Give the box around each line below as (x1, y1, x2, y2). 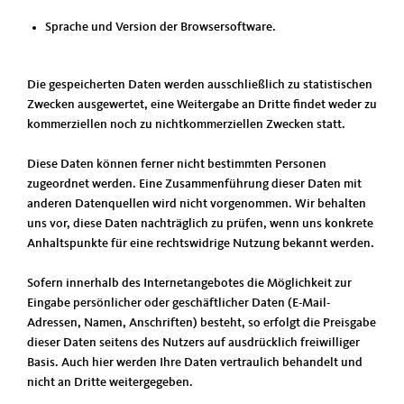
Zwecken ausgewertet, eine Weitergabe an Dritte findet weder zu (27, 98, 377, 111)
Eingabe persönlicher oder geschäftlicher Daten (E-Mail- (27, 297, 330, 309)
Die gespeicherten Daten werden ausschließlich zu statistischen (27, 78, 372, 91)
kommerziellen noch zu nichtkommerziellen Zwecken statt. (27, 118, 345, 131)
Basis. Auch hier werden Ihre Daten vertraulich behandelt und (27, 356, 363, 369)
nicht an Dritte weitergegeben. (27, 376, 193, 389)
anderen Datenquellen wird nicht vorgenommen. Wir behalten (27, 197, 366, 210)
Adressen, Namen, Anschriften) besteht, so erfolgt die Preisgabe (27, 317, 376, 329)
